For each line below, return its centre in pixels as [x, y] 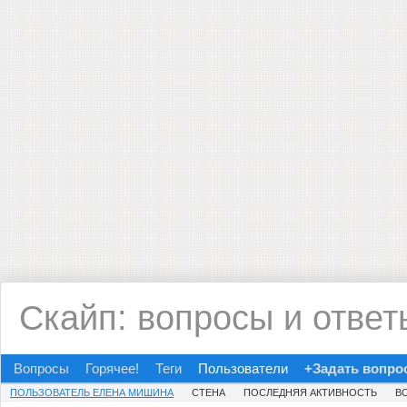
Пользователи [243, 368]
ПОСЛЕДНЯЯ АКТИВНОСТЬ [310, 392]
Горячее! [112, 368]
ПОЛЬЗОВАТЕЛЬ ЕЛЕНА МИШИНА [92, 392]
